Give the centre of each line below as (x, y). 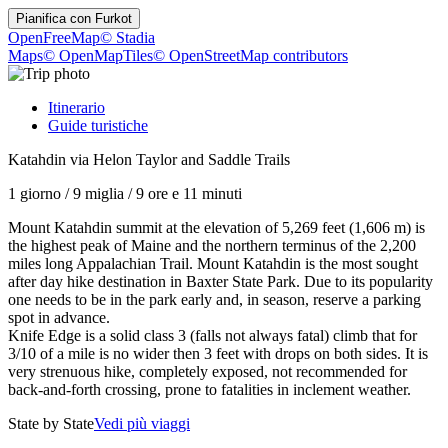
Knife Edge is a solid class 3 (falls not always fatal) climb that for (212, 335)
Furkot (113, 18)
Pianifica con (55, 18)
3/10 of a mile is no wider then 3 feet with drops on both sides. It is (218, 353)
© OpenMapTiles (98, 55)
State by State (51, 423)
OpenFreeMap (54, 37)
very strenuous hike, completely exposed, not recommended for (207, 371)
